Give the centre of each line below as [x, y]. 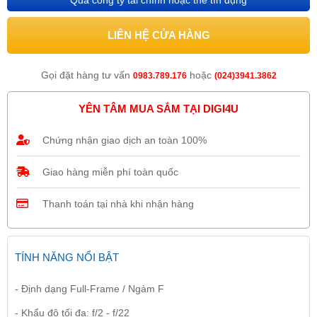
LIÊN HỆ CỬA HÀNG [158, 35]
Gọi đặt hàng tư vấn [87, 75]
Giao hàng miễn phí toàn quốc [110, 172]
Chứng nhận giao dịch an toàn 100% [125, 140]
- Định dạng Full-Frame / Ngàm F [90, 289]
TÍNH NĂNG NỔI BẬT [67, 257]
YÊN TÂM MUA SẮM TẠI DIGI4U [158, 109]
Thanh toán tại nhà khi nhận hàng [118, 204]
